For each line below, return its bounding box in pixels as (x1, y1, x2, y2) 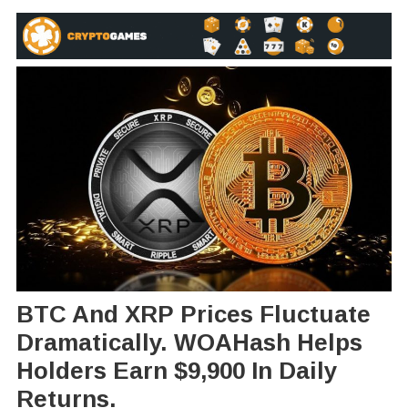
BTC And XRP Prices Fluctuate (15, 301, 371, 329)
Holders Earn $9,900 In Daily (15, 357, 337, 385)
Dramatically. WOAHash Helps (15, 329, 362, 357)
